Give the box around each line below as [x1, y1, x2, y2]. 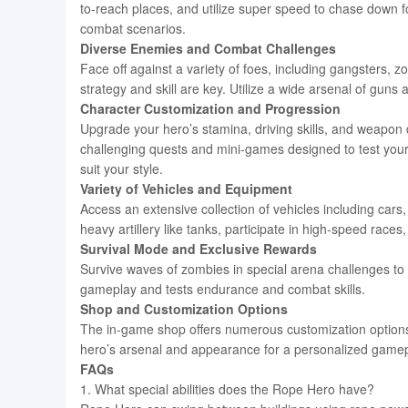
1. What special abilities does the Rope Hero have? [80, 380, 374, 398]
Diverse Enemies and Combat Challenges [80, 39, 336, 57]
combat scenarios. [80, 19, 186, 37]
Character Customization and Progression [80, 99, 341, 117]
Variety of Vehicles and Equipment [80, 179, 292, 198]
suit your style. [80, 159, 163, 178]
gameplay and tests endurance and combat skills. [80, 280, 365, 298]
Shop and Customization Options [80, 300, 288, 318]
